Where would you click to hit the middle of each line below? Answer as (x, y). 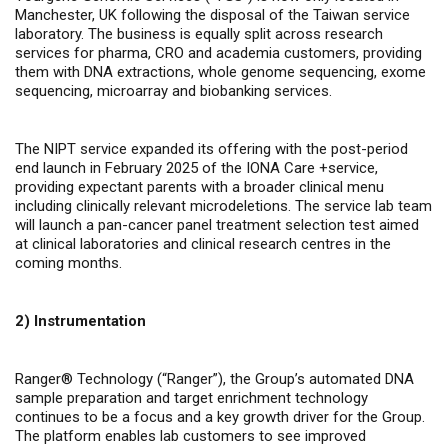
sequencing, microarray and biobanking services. (173, 91)
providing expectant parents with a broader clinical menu (199, 187)
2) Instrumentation (80, 321)
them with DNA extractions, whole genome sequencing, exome (220, 72)
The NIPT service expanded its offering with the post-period (211, 149)
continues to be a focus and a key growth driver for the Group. (220, 417)
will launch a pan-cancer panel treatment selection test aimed (217, 225)
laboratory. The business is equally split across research (199, 34)
